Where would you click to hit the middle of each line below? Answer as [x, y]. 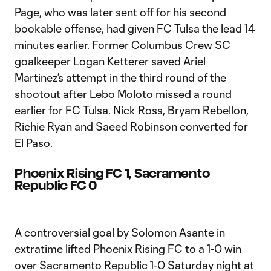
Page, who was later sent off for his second [120, 12]
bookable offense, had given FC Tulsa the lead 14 [135, 28]
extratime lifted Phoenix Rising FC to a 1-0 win [128, 249]
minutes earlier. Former [73, 45]
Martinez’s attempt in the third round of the [120, 77]
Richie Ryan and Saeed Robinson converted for [131, 126]
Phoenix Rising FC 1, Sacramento [112, 173]
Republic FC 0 [56, 185]
